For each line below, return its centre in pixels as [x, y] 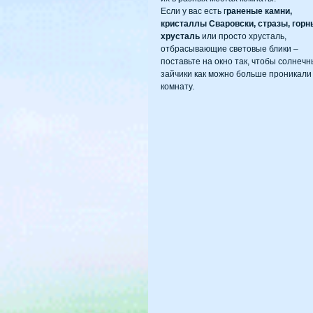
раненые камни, [260, 12]
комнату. [177, 87]
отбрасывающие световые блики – [231, 49]
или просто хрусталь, [244, 37]
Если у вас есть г [194, 12]
